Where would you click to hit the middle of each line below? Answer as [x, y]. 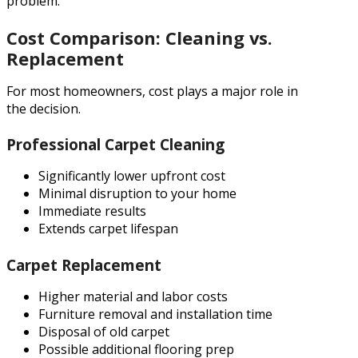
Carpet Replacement [84, 265]
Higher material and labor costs [133, 296]
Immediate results [92, 211]
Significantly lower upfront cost [132, 176]
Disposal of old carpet [104, 331]
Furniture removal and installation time [155, 314]
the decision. [44, 108]
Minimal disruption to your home [137, 194]
